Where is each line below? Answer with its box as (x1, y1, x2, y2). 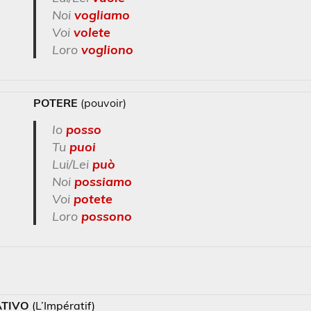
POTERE (33, 95, 78, 110)
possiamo (74, 174, 132, 190)
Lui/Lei (51, 156, 92, 173)
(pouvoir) (78, 95, 127, 110)
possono (81, 208, 132, 225)
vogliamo (74, 7, 130, 24)
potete (73, 191, 112, 208)
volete (73, 24, 110, 41)
